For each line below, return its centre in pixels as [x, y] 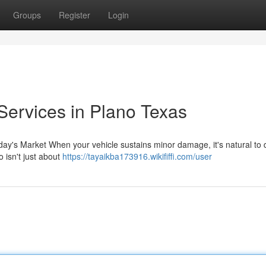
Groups [27, 15]
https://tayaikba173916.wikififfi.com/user [137, 156]
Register [75, 15]
